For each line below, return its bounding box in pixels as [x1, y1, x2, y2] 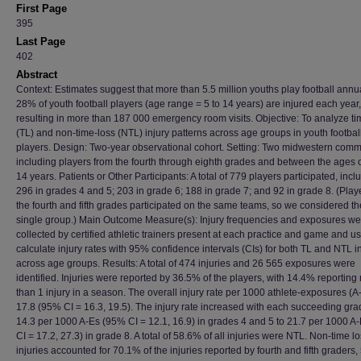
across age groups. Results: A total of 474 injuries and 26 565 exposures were [16, 258, 355, 269]
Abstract [16, 68, 57, 81]
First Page [16, 2, 67, 15]
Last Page [16, 35, 65, 48]
